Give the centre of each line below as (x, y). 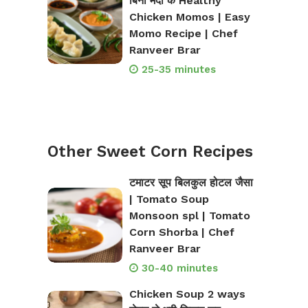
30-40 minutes (179, 268)
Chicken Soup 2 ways (187, 294)
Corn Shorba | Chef (181, 232)
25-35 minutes (178, 70)
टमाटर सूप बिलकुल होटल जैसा (191, 183)
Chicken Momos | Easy (189, 17)
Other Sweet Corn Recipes (150, 152)
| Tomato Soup (169, 199)
